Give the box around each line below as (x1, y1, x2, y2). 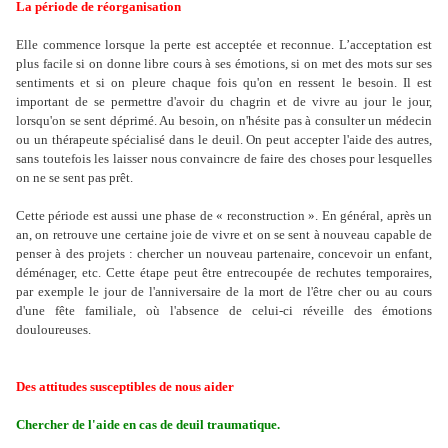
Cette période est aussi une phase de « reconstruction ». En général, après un (16, 208, 432, 223)
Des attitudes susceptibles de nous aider (16, 379, 234, 394)
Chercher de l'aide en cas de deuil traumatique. (16, 417, 280, 432)
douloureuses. (16, 322, 91, 337)
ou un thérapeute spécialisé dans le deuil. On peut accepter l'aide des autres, (16, 132, 432, 147)
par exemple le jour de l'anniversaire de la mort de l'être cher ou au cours (16, 284, 432, 299)
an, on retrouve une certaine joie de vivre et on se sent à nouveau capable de (16, 227, 432, 242)
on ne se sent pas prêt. (16, 170, 136, 185)
